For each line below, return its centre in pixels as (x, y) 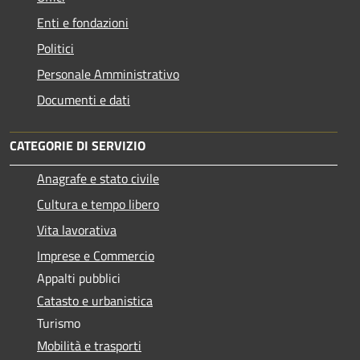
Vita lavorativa (77, 230)
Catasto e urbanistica (95, 301)
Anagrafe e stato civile (98, 178)
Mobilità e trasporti (89, 346)
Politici (55, 48)
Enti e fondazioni (83, 22)
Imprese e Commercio (96, 256)
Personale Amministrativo (108, 74)
